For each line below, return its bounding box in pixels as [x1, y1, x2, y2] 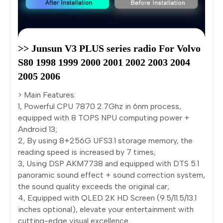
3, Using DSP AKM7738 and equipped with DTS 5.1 [18, 158, 199, 168]
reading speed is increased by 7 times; [18, 147, 156, 157]
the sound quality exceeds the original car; [18, 181, 169, 191]
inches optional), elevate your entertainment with [18, 204, 194, 214]
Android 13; [18, 124, 57, 134]
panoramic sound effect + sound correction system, [18, 170, 205, 180]
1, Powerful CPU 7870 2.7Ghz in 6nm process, [18, 101, 181, 111]
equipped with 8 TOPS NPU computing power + [18, 112, 190, 122]
